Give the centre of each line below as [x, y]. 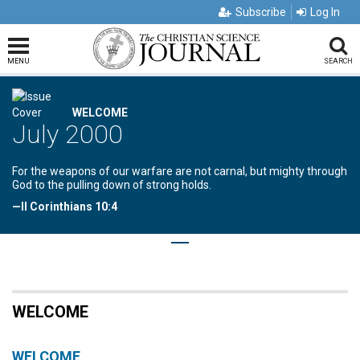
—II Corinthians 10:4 [65, 207]
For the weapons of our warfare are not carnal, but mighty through [180, 171]
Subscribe [261, 12]
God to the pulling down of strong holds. [112, 185]
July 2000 [67, 134]
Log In [325, 12]
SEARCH [338, 61]
